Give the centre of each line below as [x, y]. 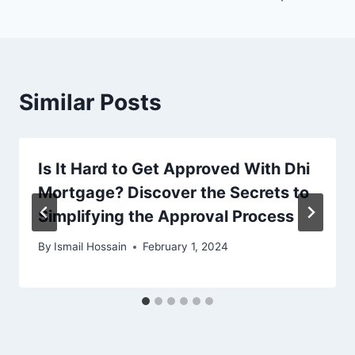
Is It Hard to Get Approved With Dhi [174, 168]
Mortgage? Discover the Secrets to [174, 192]
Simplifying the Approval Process [166, 216]
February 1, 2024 [186, 247]
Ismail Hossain [91, 247]
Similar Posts [90, 102]
